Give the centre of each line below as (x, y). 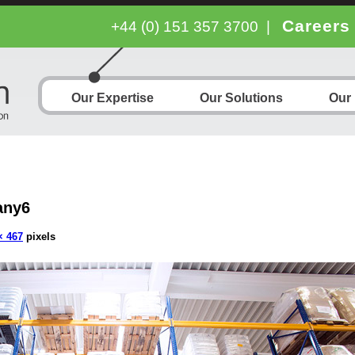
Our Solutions (241, 98)
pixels (39, 236)
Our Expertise (113, 98)
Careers (316, 26)
